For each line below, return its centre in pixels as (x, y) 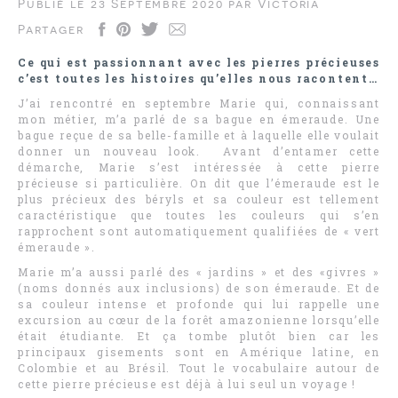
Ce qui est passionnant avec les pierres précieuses (199, 62)
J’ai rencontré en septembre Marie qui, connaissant (199, 103)
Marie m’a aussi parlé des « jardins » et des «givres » (199, 272)
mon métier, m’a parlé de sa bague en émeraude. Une (199, 119)
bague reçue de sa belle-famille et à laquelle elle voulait (199, 135)
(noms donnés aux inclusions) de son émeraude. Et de (199, 288)
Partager (51, 29)
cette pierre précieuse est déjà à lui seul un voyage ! (187, 384)
